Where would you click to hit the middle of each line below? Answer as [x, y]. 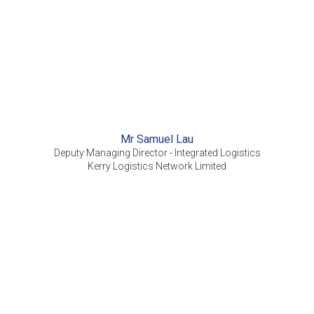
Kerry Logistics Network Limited [157, 166]
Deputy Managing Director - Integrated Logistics [157, 153]
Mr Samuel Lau [157, 139]
